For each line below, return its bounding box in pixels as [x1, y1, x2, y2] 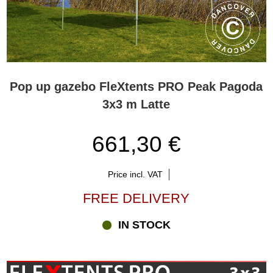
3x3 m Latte [102, 97, 171, 111]
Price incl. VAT [107, 169, 163, 179]
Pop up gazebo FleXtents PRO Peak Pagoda [10, 79, 263, 93]
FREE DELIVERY [83, 191, 190, 207]
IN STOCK [118, 219, 171, 232]
